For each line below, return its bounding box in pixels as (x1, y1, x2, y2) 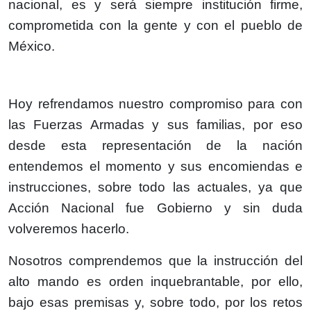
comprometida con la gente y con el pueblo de (8, 17, 303, 33)
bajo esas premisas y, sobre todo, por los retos (8, 294, 303, 310)
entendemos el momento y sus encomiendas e (8, 158, 303, 174)
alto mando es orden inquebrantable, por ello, (8, 274, 303, 289)
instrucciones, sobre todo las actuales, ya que (8, 179, 303, 194)
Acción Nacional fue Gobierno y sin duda (8, 200, 303, 215)
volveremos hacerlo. (8, 221, 129, 236)
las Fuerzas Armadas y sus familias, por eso (8, 117, 303, 132)
